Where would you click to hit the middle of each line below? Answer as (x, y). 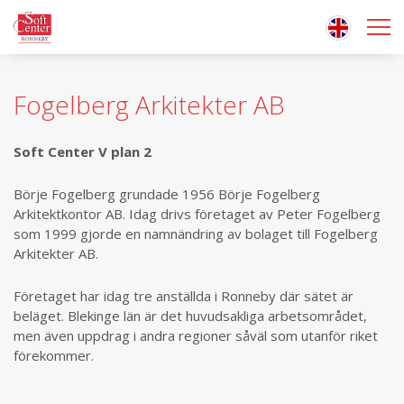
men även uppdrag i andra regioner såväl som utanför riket (196, 335)
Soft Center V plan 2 (83, 151)
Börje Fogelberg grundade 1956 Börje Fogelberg (167, 194)
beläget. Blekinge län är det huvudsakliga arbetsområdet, (190, 316)
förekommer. (54, 355)
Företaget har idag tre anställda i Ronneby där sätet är (184, 296)
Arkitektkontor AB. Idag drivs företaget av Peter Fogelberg (197, 214)
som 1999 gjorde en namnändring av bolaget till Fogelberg (196, 234)
